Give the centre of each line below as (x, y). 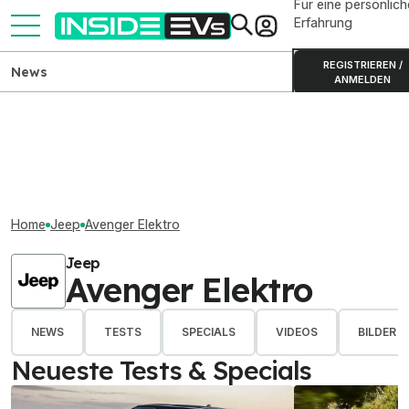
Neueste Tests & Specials (162, 370)
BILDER (377, 332)
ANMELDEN (362, 79)
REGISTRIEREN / (362, 65)
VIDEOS (297, 332)
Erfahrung (323, 22)
